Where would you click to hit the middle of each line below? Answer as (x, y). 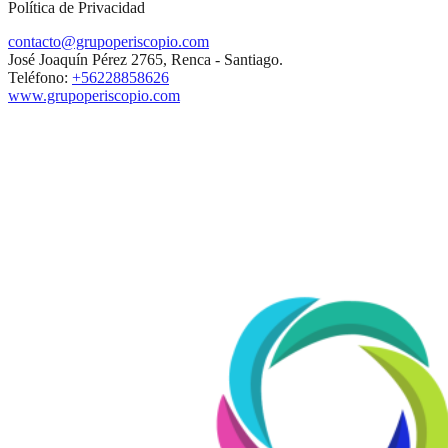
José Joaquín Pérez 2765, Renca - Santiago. (145, 59)
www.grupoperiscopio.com (94, 95)
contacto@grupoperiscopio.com (108, 41)
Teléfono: (40, 77)
